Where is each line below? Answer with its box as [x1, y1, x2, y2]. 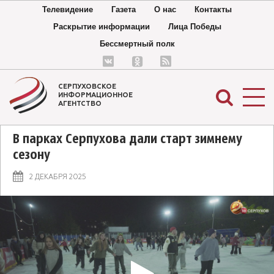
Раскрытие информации [53, 22, 150, 31]
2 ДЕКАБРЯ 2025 [29, 174, 86, 180]
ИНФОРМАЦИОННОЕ [58, 92, 133, 98]
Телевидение [42, 5, 93, 14]
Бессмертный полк [99, 39, 175, 48]
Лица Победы [168, 22, 221, 31]
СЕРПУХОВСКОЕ [58, 83, 116, 90]
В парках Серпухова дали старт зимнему [13, 133, 242, 147]
